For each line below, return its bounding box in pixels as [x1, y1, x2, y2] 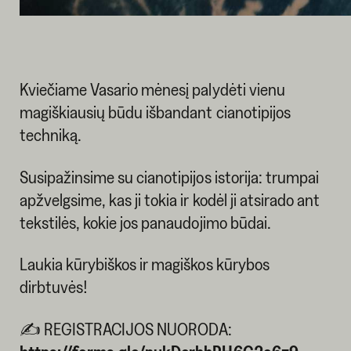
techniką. [19, 125, 82, 144]
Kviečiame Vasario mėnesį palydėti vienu [19, 79, 285, 99]
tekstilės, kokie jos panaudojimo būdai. [19, 212, 271, 232]
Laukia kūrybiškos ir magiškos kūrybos [19, 255, 270, 274]
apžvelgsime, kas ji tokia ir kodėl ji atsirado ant [19, 190, 320, 209]
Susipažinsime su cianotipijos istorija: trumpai [19, 167, 319, 186]
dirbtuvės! [19, 277, 89, 297]
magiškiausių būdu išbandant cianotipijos [19, 102, 291, 121]
